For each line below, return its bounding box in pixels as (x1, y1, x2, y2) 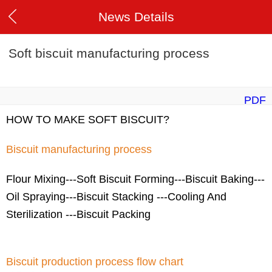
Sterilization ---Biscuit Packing (6, 208, 151, 221)
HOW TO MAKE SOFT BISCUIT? (6, 114, 169, 126)
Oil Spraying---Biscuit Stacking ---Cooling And (6, 191, 226, 203)
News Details (98, 10, 174, 24)
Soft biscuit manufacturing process (8, 46, 209, 61)
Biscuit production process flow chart (6, 256, 183, 268)
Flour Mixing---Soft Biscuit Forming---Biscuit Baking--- (6, 173, 265, 186)
